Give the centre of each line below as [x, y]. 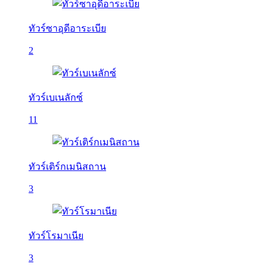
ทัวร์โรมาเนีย [56, 236]
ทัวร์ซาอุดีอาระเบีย [67, 28]
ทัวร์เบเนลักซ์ [56, 97]
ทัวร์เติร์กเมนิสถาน [67, 167]
